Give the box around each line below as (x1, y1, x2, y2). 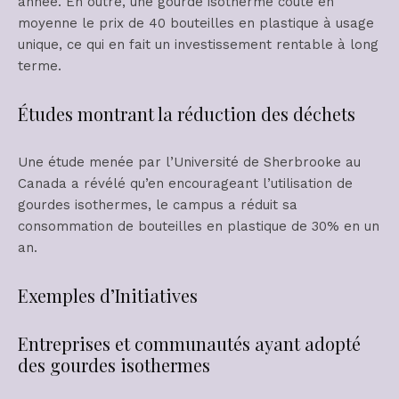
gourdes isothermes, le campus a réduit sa (18, 197, 297, 214)
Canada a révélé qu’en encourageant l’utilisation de (18, 175, 353, 192)
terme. (18, 58, 61, 75)
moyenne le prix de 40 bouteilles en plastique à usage (18, 15, 374, 32)
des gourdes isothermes (18, 353, 210, 378)
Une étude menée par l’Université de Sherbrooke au (18, 154, 361, 171)
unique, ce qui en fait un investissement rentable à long (18, 37, 379, 53)
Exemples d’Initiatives (18, 283, 198, 308)
